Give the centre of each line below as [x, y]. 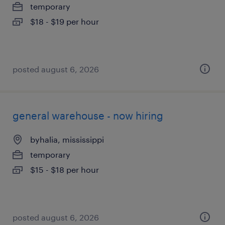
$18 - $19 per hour [65, 21]
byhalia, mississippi [67, 139]
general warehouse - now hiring [88, 116]
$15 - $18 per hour [65, 170]
